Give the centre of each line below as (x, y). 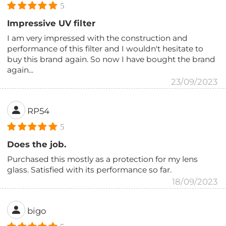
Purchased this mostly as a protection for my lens (103, 159)
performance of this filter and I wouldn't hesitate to (105, 48)
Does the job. (37, 144)
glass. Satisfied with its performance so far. (90, 169)
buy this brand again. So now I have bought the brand (111, 59)
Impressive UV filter (51, 23)
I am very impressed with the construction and (98, 38)
